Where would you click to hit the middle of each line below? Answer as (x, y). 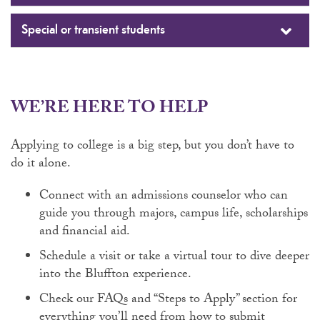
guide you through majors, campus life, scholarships (174, 215)
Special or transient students (93, 30)
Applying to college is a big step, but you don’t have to (152, 147)
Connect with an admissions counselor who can (164, 197)
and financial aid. (85, 232)
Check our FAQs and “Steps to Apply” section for (168, 300)
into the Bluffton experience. (115, 275)
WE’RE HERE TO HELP (109, 110)
